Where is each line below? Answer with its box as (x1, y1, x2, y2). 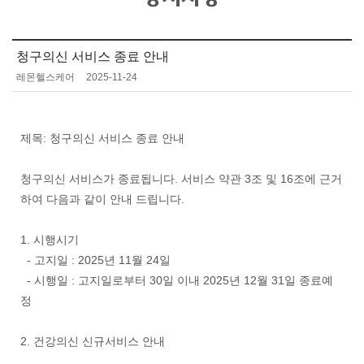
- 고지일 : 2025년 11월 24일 (20, 253, 171, 267)
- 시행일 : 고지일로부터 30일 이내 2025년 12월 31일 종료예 (20, 274, 333, 288)
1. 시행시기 (20, 233, 79, 247)
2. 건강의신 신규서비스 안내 (20, 335, 165, 349)
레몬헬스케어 (16, 71, 75, 84)
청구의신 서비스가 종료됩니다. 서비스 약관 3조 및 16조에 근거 (20, 172, 342, 186)
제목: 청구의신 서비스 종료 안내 (20, 132, 184, 145)
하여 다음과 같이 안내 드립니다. (20, 193, 184, 206)
